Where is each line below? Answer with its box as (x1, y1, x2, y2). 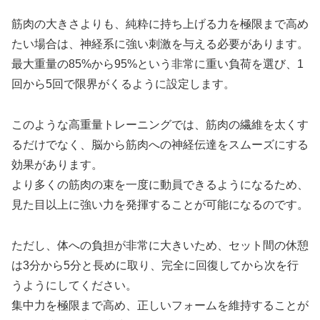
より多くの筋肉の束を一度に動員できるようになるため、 (11, 179, 309, 191)
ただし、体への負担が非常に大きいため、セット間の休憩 (11, 239, 309, 251)
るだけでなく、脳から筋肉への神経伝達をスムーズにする (11, 139, 309, 151)
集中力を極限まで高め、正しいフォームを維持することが (11, 299, 309, 311)
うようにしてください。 (11, 279, 137, 291)
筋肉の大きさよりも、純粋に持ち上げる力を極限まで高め (11, 18, 309, 31)
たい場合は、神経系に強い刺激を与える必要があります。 (11, 38, 309, 51)
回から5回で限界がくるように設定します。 (11, 78, 235, 91)
